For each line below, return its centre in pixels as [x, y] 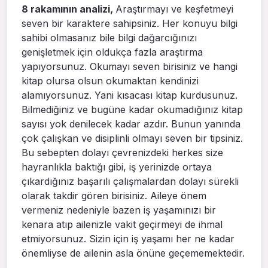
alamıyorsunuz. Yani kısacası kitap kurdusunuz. [130, 95]
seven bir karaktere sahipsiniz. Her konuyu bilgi [130, 24]
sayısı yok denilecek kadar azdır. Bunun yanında [131, 124]
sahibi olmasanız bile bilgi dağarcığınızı [109, 38]
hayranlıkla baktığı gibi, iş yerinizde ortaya [117, 167]
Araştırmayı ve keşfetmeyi [174, 9]
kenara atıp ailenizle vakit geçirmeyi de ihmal [122, 225]
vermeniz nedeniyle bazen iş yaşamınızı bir [119, 210]
